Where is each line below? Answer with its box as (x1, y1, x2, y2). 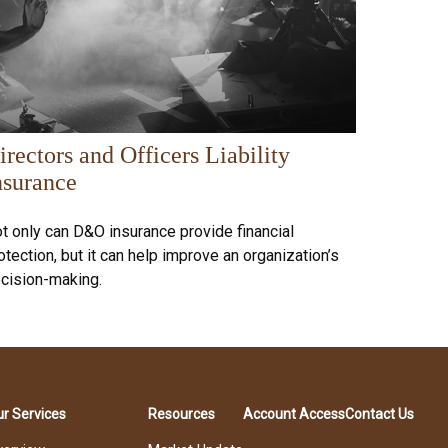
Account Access (243, 405, 346, 422)
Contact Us (345, 405, 415, 422)
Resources (148, 405, 216, 422)
